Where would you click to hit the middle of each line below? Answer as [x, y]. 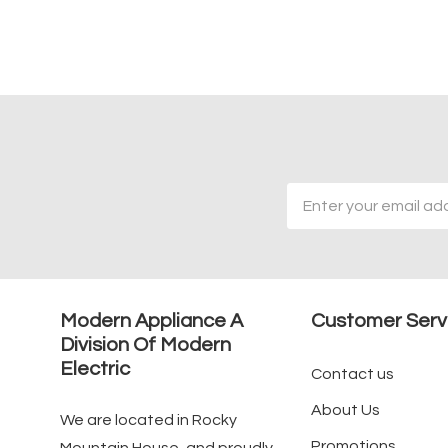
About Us [345, 410]
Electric [95, 369]
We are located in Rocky [148, 420]
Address [318, 219]
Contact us [352, 374]
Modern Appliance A [151, 321]
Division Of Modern [145, 345]
